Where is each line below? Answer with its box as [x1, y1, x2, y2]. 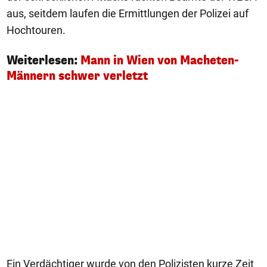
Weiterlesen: [7, 52, 80, 69]
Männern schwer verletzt [7, 68, 148, 84]
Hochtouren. [7, 24, 66, 36]
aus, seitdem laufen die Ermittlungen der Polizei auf [7, 7, 249, 20]
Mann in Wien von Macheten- [80, 52, 239, 69]
